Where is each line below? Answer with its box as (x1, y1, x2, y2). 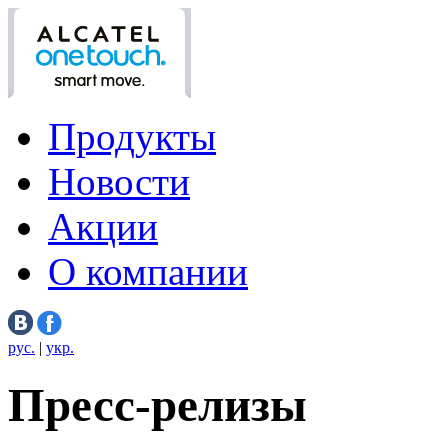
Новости (48, 160, 190, 203)
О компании (48, 250, 248, 293)
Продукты (48, 115, 216, 158)
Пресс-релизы (8, 379, 307, 432)
